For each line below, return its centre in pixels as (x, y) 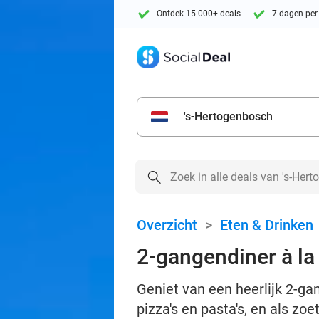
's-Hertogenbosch (228, 116)
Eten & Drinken (267, 225)
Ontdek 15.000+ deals (199, 14)
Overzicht (167, 225)
